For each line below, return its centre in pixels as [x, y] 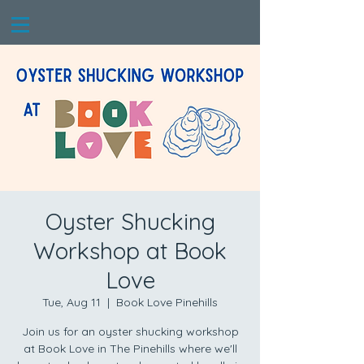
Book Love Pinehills [167, 302]
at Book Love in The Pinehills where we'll [130, 349]
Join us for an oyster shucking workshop [130, 331]
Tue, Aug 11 [71, 302]
